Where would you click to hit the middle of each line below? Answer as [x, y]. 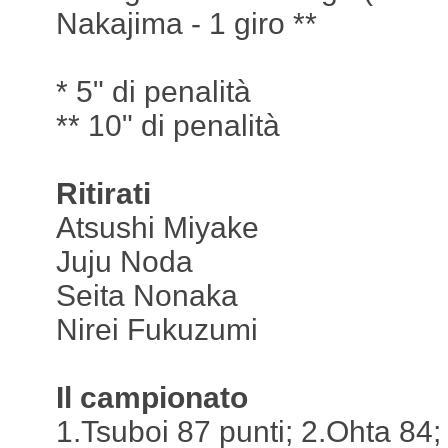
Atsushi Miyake [157, 227]
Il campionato [152, 397]
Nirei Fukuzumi [157, 329]
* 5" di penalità [153, 91]
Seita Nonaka [147, 295]
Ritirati [103, 193]
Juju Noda [124, 261]
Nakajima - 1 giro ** [186, 23]
